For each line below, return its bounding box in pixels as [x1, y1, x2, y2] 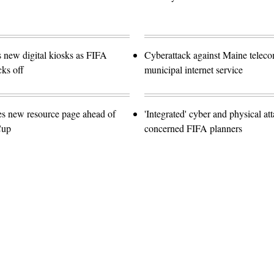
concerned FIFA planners [144, 121, 242, 135]
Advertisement [136, 219, 192, 232]
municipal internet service [144, 62, 243, 76]
